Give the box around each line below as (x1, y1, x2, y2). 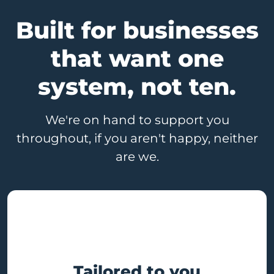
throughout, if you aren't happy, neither (16, 131, 258, 146)
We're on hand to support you (45, 113, 229, 128)
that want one (50, 44, 224, 73)
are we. (115, 149, 159, 165)
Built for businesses (15, 16, 259, 45)
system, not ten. (38, 72, 236, 102)
